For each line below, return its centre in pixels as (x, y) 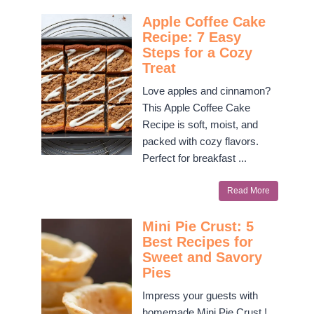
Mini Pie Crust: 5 (198, 227)
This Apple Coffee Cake (196, 108)
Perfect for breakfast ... (194, 158)
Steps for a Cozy (197, 53)
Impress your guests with (200, 296)
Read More (248, 191)
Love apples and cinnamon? (206, 91)
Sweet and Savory (202, 258)
